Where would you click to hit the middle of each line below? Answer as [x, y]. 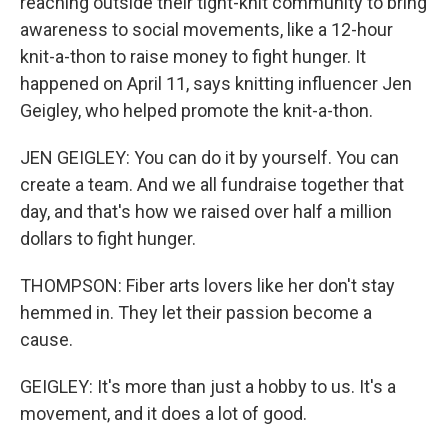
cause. [46, 339]
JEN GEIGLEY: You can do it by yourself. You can [209, 157]
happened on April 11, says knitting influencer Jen [216, 83]
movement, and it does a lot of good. [163, 413]
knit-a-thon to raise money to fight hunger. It [193, 56]
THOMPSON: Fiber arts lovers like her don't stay [207, 285]
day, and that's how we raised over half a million [206, 211]
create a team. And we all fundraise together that [212, 184]
